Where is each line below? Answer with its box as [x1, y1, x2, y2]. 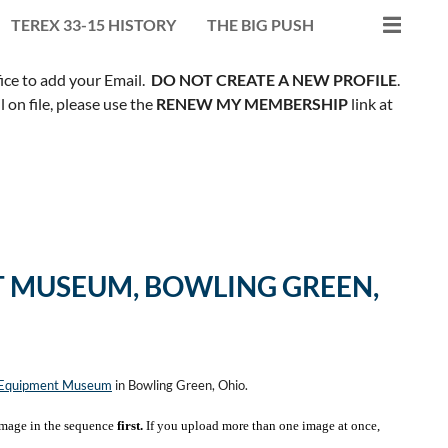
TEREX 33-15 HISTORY [11, 14, 176, 34]
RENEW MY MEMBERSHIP [155, 93, 348, 113]
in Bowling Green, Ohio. [112, 376, 248, 393]
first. [117, 417, 143, 433]
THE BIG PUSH [207, 14, 314, 34]
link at [347, 93, 393, 113]
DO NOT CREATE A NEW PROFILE [151, 69, 397, 89]
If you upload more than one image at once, [146, 417, 380, 433]
